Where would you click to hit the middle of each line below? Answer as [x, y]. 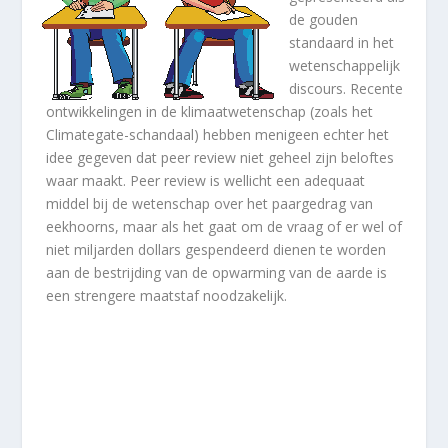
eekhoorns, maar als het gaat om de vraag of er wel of [224, 226]
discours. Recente [346, 88]
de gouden [324, 19]
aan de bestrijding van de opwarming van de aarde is [217, 272]
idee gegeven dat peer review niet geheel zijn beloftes [220, 157]
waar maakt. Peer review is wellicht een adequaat [206, 180]
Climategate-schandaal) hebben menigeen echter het [218, 134]
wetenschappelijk [345, 65]
